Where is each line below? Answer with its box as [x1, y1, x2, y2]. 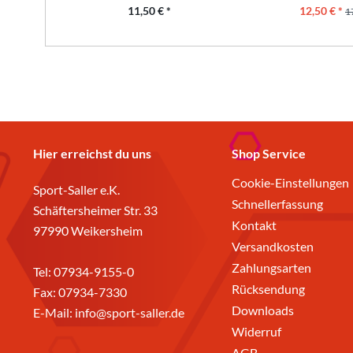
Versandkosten [232, 238, 314, 254]
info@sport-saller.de [75, 304, 184, 320]
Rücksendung [232, 281, 305, 296]
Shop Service [232, 145, 306, 161]
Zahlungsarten [232, 259, 311, 275]
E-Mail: [33, 304, 75, 320]
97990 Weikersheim [33, 222, 143, 238]
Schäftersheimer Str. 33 [33, 202, 158, 217]
